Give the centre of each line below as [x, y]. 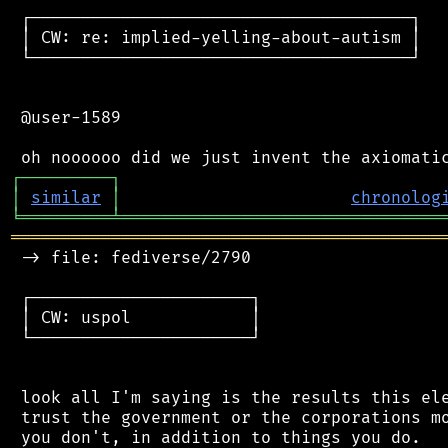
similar [66, 197]
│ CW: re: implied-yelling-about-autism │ [216, 37]
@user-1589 [66, 117]
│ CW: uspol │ [136, 317]
